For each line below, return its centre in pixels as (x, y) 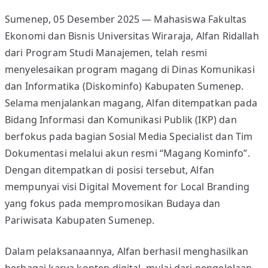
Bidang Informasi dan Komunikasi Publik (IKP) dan (121, 120)
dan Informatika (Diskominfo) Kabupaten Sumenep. (124, 86)
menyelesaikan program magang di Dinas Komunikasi (130, 69)
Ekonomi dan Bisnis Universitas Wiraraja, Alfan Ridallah (132, 36)
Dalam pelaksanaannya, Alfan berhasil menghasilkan (127, 251)
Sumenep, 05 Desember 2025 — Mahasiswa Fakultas (126, 19)
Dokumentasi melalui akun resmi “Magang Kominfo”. (127, 153)
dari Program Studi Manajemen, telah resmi (106, 53)
